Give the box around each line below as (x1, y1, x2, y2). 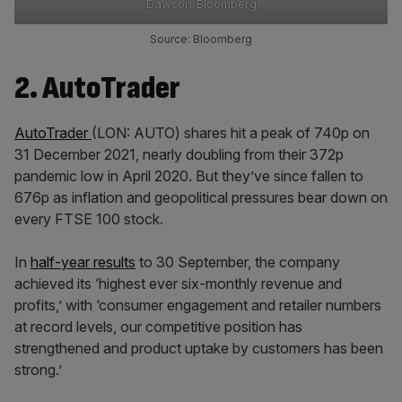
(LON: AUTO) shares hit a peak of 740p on (92, 124, 370, 142)
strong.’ (14, 361, 62, 379)
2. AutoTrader (14, 69, 180, 108)
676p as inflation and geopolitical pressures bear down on (14, 188, 388, 206)
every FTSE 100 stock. (14, 210, 163, 228)
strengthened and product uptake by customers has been (14, 339, 383, 357)
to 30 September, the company (135, 253, 340, 271)
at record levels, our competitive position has (14, 318, 302, 336)
